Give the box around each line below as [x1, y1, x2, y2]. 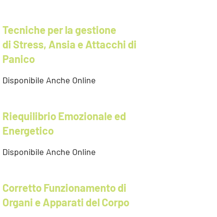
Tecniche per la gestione [2, 23, 116, 36]
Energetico [2, 124, 54, 137]
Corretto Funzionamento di [2, 181, 126, 194]
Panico [2, 52, 35, 65]
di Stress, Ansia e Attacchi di [2, 38, 137, 50]
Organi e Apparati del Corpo [2, 196, 129, 208]
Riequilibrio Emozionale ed [2, 109, 126, 122]
